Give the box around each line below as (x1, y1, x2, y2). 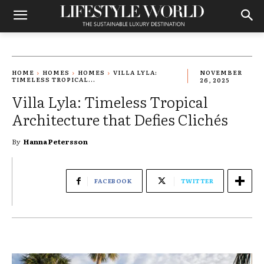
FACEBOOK (94, 176, 132, 185)
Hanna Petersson (24, 136, 88, 147)
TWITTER (180, 176, 213, 185)
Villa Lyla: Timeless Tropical (12, 90, 208, 113)
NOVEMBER (199, 68, 242, 77)
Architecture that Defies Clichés (12, 108, 228, 130)
